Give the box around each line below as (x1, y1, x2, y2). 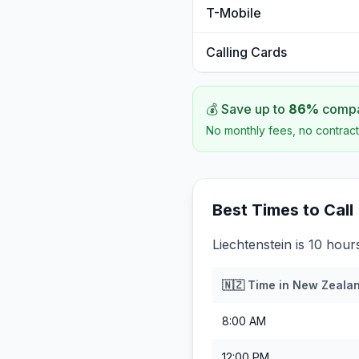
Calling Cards (206, 44, 287, 60)
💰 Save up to (206, 101, 288, 117)
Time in (244, 278, 292, 292)
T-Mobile (206, 5, 261, 21)
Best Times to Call (212, 200, 353, 220)
